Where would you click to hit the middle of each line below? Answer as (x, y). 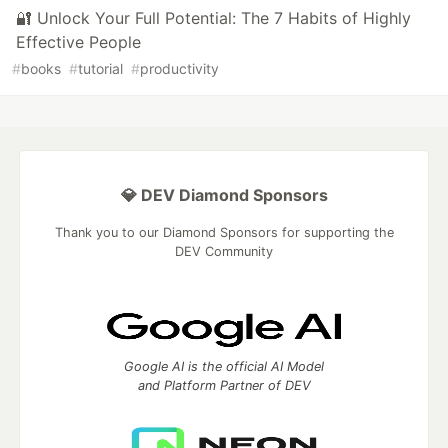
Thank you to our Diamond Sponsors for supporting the (224, 233)
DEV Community (224, 252)
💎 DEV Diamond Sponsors (224, 195)
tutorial (100, 69)
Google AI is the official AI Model (224, 367)
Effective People (78, 42)
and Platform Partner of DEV (224, 386)
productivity (179, 69)
